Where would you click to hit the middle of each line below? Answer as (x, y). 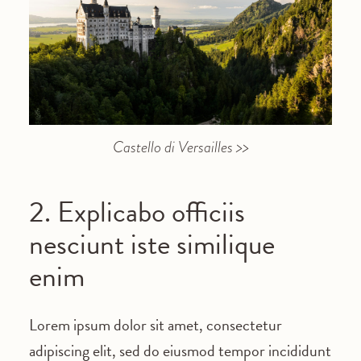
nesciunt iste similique (151, 244)
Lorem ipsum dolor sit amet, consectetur (155, 325)
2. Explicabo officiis (137, 212)
